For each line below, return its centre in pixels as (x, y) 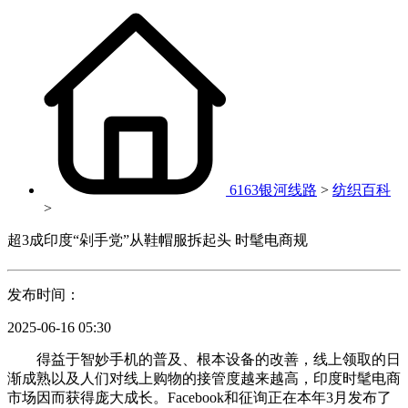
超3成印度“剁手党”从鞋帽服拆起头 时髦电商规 (158, 240)
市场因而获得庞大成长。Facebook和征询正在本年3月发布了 (199, 398)
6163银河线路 (273, 190)
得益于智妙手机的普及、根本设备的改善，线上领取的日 (204, 360)
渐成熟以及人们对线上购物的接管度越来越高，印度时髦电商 (204, 379)
